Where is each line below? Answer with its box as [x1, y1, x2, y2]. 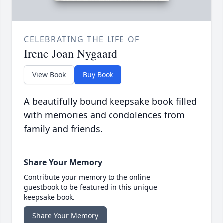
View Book [32, 70, 66, 80]
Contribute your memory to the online [24, 172, 150, 182]
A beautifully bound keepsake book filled [24, 95, 197, 108]
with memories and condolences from [24, 109, 185, 121]
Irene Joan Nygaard [24, 45, 117, 62]
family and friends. [24, 123, 103, 135]
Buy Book [83, 70, 113, 80]
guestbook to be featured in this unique [24, 182, 157, 192]
